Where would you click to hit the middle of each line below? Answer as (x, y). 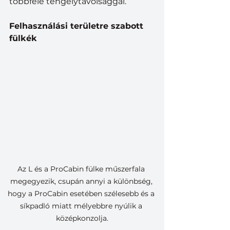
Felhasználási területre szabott (78, 26)
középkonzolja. (82, 218)
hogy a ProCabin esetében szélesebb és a (82, 193)
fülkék (23, 39)
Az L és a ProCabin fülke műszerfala (82, 169)
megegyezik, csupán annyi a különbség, (82, 181)
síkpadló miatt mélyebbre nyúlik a (82, 206)
